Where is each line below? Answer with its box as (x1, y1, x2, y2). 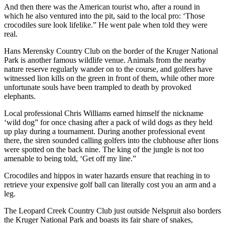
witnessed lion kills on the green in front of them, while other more (4, 74, 214, 83)
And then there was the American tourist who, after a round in (4, 3, 200, 12)
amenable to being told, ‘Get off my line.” (4, 154, 136, 163)
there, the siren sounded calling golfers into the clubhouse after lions (4, 136, 218, 145)
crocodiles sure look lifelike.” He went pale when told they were (4, 21, 207, 30)
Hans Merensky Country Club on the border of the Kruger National (4, 47, 218, 56)
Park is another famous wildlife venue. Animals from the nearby (4, 56, 206, 65)
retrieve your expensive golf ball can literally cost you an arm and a (4, 180, 216, 189)
